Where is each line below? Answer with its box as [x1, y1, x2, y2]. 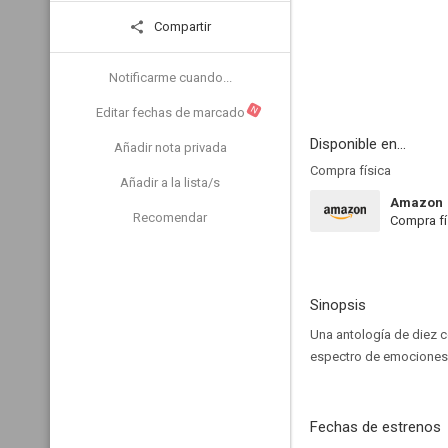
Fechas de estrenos [310, 418, 441, 436]
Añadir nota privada [113, 140, 227, 155]
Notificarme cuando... [108, 70, 232, 85]
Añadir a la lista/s [120, 175, 220, 190]
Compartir [151, 19, 211, 34]
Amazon [390, 195, 443, 210]
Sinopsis [310, 296, 366, 314]
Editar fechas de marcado [95, 105, 245, 120]
